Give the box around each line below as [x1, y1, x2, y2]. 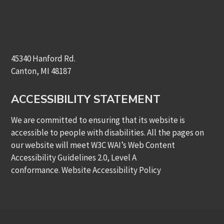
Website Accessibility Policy [61, 164, 161, 176]
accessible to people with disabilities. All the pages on [11, 127, 204, 138]
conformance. [11, 164, 62, 176]
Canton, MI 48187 [11, 65, 71, 77]
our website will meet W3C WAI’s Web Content [11, 139, 175, 151]
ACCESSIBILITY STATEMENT [11, 92, 161, 107]
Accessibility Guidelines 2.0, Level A [11, 152, 137, 163]
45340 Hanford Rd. [11, 53, 76, 64]
